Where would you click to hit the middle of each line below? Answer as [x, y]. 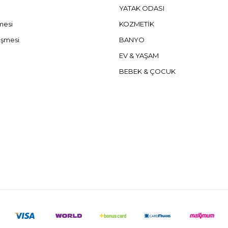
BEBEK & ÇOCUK [147, 72]
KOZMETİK [136, 24]
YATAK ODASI [141, 8]
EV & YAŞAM [139, 56]
